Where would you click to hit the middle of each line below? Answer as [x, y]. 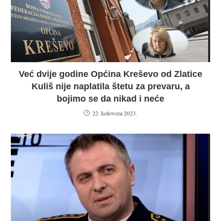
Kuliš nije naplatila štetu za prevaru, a [110, 86]
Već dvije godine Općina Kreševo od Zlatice [110, 74]
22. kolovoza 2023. [115, 113]
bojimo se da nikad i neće [110, 98]
